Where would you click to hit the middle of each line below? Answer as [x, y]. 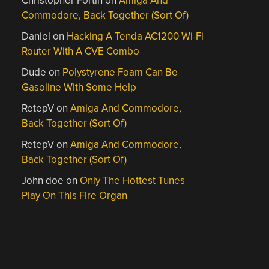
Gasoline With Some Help [79, 87]
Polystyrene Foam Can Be [120, 72]
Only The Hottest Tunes [133, 180]
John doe [43, 180]
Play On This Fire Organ [75, 195]
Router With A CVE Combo [81, 51]
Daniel [36, 36]
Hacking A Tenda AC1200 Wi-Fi [135, 36]
